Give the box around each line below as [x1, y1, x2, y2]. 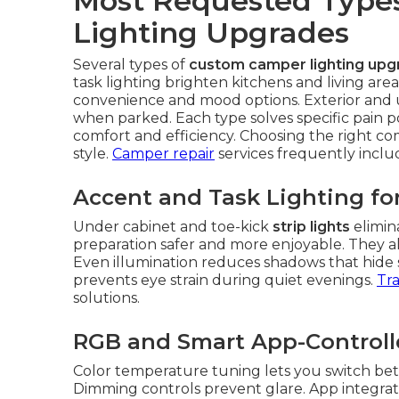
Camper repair [112, 145, 215, 162]
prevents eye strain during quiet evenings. [73, 272, 377, 289]
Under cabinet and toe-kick [73, 218, 273, 235]
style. [73, 145, 112, 162]
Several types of [73, 56, 189, 73]
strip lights [273, 218, 350, 235]
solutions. [73, 289, 140, 306]
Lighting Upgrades [73, 15, 349, 50]
